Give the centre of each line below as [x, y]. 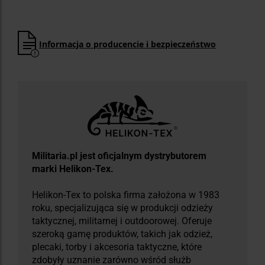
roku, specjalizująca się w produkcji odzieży [122, 208]
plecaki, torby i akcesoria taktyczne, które [117, 247]
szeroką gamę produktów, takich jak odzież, [122, 234]
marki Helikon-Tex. [73, 169]
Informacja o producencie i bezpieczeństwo [127, 44]
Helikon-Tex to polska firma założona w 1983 [126, 195]
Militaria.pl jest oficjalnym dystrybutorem [119, 156]
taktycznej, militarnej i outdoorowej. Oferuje [122, 221]
